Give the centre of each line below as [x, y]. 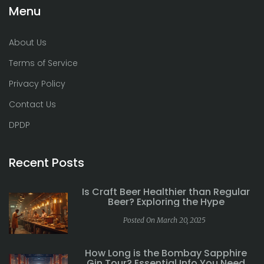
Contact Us [32, 104]
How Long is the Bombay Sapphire [166, 253]
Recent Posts [47, 162]
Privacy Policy [37, 83]
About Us [28, 42]
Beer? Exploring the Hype [166, 202]
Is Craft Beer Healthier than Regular [166, 192]
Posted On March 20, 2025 [164, 220]
